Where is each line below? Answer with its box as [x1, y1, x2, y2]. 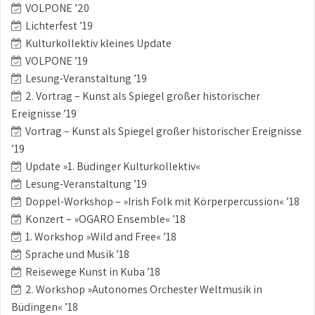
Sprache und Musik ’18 [25, 247, 129, 262]
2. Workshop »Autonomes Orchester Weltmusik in [25, 282, 262, 297]
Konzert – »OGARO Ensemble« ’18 [25, 212, 186, 227]
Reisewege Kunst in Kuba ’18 [25, 264, 160, 280]
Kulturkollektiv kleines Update [25, 36, 172, 51]
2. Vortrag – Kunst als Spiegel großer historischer [25, 89, 260, 104]
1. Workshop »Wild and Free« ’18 [25, 229, 176, 245]
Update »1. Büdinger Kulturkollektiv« [25, 159, 200, 174]
